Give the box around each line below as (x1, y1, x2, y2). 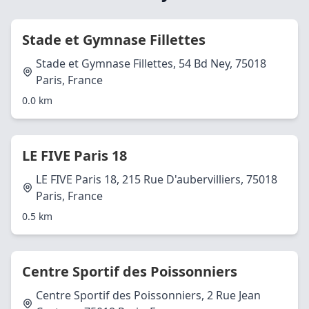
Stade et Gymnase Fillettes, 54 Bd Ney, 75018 (36, 56, 266, 71)
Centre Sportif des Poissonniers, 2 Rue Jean (36, 288, 261, 303)
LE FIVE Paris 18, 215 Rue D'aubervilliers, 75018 (36, 172, 277, 187)
